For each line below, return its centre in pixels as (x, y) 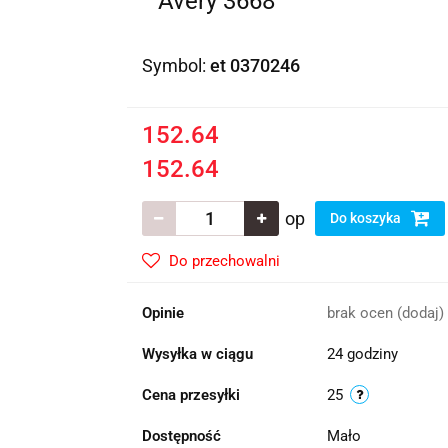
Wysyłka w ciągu (197, 354)
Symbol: (175, 65)
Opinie (162, 313)
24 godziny (362, 354)
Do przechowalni (224, 261)
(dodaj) (420, 313)
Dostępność (181, 436)
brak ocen (361, 313)
